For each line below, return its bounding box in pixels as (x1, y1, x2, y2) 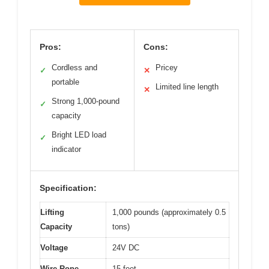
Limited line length (156, 82, 219, 92)
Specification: (40, 183, 97, 193)
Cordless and (52, 63, 97, 73)
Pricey (156, 63, 178, 73)
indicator (52, 145, 81, 154)
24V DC (112, 243, 139, 253)
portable (52, 77, 79, 87)
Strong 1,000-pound (52, 97, 119, 106)
